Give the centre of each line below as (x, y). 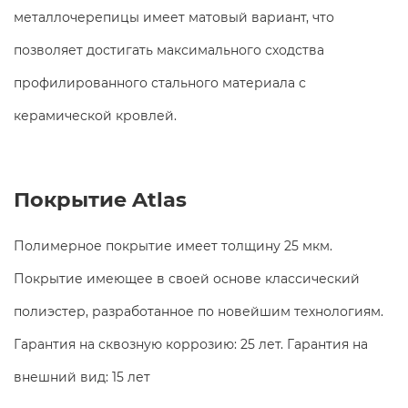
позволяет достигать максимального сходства (169, 51)
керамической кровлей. (95, 116)
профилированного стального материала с (160, 83)
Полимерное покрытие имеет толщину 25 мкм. (173, 246)
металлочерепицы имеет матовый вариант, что (174, 18)
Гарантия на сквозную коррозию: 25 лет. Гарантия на (191, 345)
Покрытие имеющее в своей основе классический (187, 279)
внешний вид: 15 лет (82, 377)
